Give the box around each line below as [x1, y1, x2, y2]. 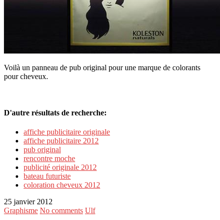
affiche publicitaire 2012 [24, 136, 99, 145]
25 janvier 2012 [4, 197, 53, 206]
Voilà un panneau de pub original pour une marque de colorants [4, 63, 200, 72]
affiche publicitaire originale [24, 127, 110, 136]
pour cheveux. [4, 72, 48, 81]
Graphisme [4, 206, 38, 215]
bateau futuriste [24, 171, 71, 180]
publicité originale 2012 [24, 163, 97, 171]
